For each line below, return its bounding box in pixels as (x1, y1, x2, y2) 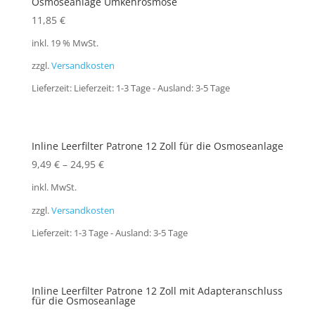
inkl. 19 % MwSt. (31, 37, 98, 49)
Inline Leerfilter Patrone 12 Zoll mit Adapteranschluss (31, 284, 283, 298)
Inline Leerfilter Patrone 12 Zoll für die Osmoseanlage (31, 139, 283, 153)
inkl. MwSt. (31, 181, 77, 194)
